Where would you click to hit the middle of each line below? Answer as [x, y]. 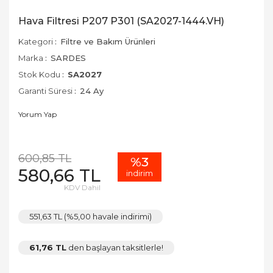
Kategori [36, 41]
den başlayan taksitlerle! [115, 247]
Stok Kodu [39, 74]
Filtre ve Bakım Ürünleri [108, 41]
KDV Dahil [82, 187]
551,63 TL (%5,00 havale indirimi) [90, 216]
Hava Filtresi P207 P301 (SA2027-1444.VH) [121, 21]
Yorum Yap [37, 114]
